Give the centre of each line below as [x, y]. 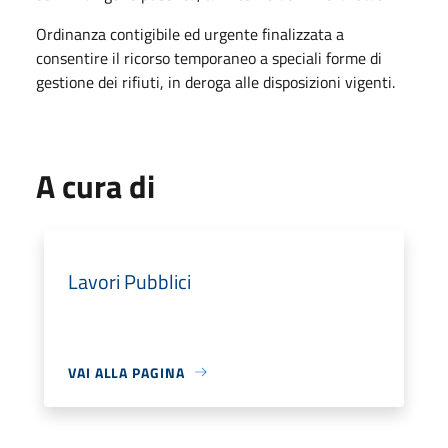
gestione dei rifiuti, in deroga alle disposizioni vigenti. [215, 81]
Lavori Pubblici [129, 281]
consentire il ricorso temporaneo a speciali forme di [209, 57]
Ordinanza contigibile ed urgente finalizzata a [190, 33]
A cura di [95, 185]
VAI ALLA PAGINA [126, 372]
